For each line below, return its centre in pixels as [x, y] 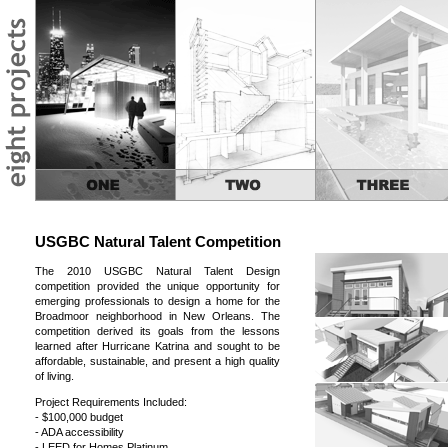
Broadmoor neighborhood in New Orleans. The [157, 315]
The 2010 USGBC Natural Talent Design [157, 270]
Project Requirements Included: [111, 401]
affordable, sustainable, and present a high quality [157, 360]
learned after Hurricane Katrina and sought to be [157, 345]
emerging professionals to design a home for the [157, 300]
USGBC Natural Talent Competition [158, 241]
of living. [54, 375]
